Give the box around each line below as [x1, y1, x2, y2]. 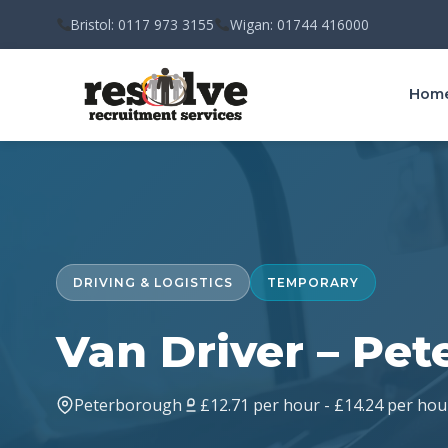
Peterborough [74, 393, 182, 416]
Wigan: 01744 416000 [229, 14, 369, 34]
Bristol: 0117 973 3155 [71, 14, 215, 34]
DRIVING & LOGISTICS [73, 274, 233, 290]
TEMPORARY [267, 274, 359, 290]
